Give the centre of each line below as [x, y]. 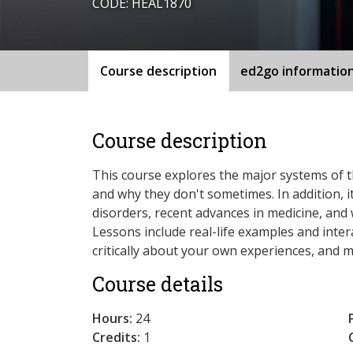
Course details [158, 284]
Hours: [112, 318]
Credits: [116, 337]
